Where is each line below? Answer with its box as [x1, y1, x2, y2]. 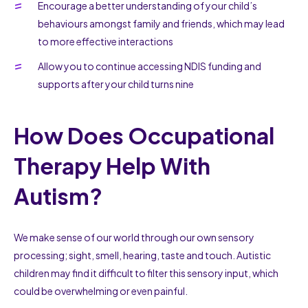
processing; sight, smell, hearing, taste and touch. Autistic [14, 248, 271, 261]
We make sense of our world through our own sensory [14, 230, 254, 243]
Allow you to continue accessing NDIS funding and [38, 59, 261, 72]
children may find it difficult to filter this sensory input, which [14, 266, 278, 279]
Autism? [14, 181, 102, 210]
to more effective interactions [38, 34, 173, 47]
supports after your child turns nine [38, 77, 194, 90]
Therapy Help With [14, 151, 210, 179]
